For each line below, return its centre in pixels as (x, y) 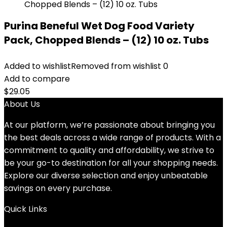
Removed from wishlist (116, 66)
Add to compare (37, 79)
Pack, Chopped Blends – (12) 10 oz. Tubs (106, 40)
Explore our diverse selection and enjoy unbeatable (106, 176)
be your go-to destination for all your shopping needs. (111, 163)
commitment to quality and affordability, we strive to (109, 150)
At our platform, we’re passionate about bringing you (109, 125)
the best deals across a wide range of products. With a (112, 138)
